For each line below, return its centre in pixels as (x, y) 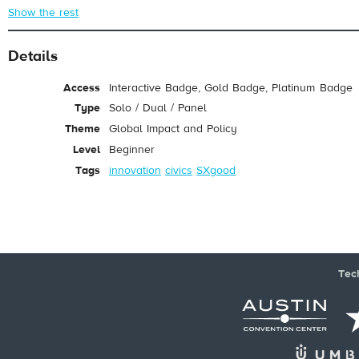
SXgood (216, 170)
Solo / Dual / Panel (158, 109)
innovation (135, 170)
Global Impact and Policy (173, 129)
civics (179, 170)
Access (81, 88)
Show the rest (44, 12)
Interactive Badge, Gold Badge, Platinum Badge (231, 88)
